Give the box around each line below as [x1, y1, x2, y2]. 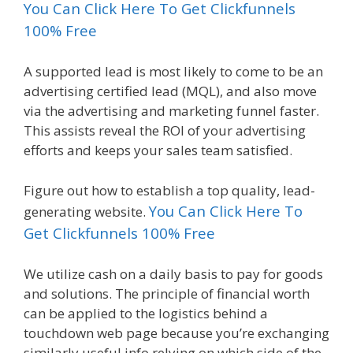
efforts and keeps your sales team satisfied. [24, 141, 292, 159]
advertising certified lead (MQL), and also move [24, 82, 317, 100]
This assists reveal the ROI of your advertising [24, 121, 306, 139]
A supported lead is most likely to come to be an [24, 62, 323, 80]
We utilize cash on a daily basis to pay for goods [24, 265, 323, 283]
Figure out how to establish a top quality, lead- [24, 180, 315, 199]
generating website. [24, 202, 149, 221]
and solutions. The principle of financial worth [24, 284, 310, 303]
